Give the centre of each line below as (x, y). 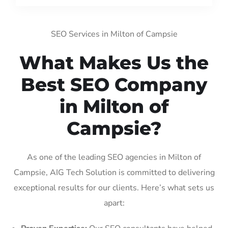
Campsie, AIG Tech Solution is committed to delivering (114, 172)
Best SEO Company (114, 84)
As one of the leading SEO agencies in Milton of (114, 157)
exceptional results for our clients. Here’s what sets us (114, 188)
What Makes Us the (114, 62)
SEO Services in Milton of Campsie (114, 34)
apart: (114, 203)
